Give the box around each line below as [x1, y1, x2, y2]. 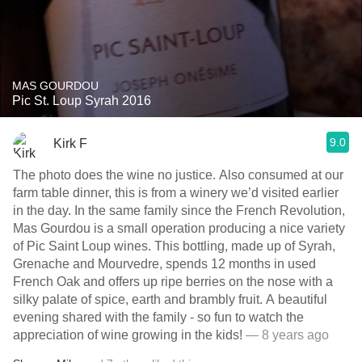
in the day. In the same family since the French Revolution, [13, 204, 345, 217]
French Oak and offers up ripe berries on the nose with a [13, 275, 333, 288]
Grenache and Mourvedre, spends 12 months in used [13, 257, 316, 271]
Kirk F [53, 136, 87, 150]
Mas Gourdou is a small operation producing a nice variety [13, 221, 345, 235]
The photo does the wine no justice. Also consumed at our [13, 168, 343, 182]
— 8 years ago [242, 328, 329, 342]
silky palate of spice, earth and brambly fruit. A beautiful [13, 293, 327, 306]
